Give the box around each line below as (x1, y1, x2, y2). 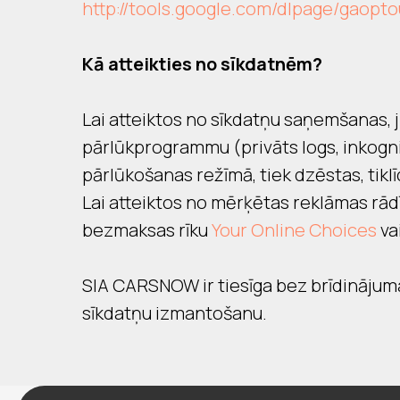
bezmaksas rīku (82, 218, 212, 242)
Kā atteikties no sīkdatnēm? (82, 52, 322, 76)
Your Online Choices (212, 218, 377, 242)
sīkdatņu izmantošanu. (82, 301, 267, 325)
